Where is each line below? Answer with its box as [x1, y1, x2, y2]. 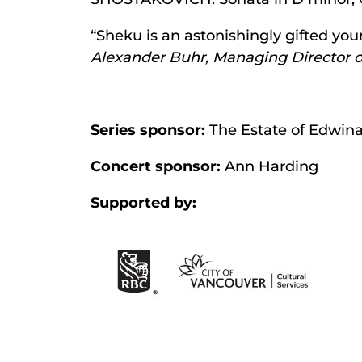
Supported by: [90, 194, 196, 213]
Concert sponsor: [90, 158, 221, 176]
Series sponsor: [90, 121, 205, 140]
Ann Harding [221, 158, 318, 176]
